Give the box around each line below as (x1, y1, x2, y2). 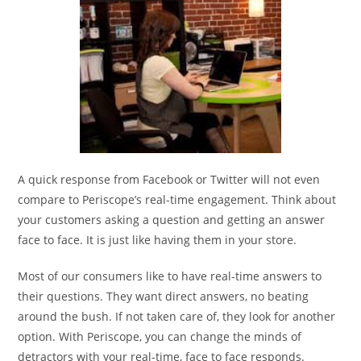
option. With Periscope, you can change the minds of (18, 328, 302, 344)
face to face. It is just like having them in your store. (18, 231, 297, 247)
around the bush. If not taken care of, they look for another (18, 308, 336, 324)
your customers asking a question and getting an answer (18, 211, 326, 227)
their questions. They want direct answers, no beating (18, 288, 309, 304)
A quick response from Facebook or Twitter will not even (18, 171, 321, 187)
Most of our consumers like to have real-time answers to (18, 268, 322, 284)
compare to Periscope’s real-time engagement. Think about (18, 191, 337, 207)
